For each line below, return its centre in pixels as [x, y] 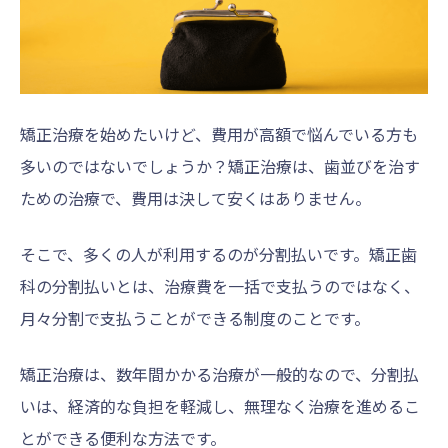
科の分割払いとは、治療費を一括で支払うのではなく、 [220, 285]
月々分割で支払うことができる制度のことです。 [195, 317]
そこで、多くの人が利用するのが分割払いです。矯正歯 [218, 253]
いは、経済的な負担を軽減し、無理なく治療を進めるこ [220, 405]
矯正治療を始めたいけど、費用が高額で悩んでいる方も [219, 133]
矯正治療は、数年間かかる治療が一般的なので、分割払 [219, 373]
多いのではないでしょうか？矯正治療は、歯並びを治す [220, 165]
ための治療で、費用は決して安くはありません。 [195, 197]
